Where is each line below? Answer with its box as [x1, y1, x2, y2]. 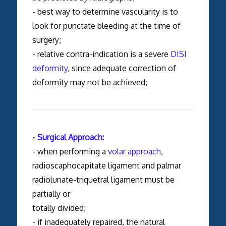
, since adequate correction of [67, 63, 176, 73]
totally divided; [32, 202, 86, 213]
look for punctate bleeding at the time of [32, 20, 181, 31]
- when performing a [32, 146, 108, 156]
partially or [32, 188, 70, 199]
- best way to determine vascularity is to [32, 6, 178, 17]
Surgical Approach [37, 132, 102, 142]
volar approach [107, 146, 161, 156]
